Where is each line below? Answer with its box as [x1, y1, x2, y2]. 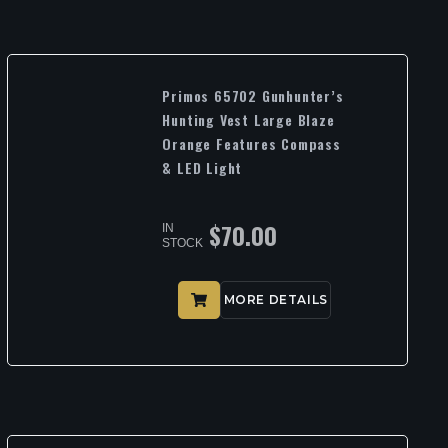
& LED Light [162, 156, 243, 178]
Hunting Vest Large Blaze [162, 108, 335, 130]
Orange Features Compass [162, 132, 341, 154]
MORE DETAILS [223, 292, 328, 308]
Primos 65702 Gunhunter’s [162, 84, 344, 106]
